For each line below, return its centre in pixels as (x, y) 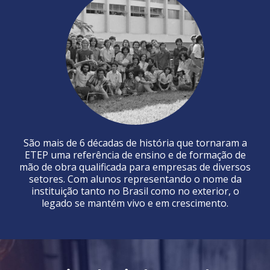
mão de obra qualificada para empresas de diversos (135, 167)
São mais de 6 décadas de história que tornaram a (135, 143)
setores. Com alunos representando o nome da (135, 179)
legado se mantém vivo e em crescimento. (135, 203)
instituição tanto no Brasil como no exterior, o (135, 191)
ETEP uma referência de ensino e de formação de (135, 155)
